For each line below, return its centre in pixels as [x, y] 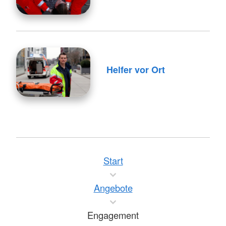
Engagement [113, 215]
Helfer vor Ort [135, 70]
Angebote [113, 187]
